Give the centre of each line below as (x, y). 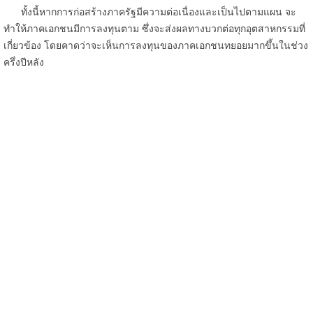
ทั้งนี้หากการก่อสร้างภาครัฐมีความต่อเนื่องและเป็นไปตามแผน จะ (159, 12)
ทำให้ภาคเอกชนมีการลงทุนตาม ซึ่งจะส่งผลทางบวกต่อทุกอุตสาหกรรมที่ (154, 29)
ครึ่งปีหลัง (24, 63)
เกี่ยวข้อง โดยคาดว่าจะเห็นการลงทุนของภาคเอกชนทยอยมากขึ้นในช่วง (156, 46)
